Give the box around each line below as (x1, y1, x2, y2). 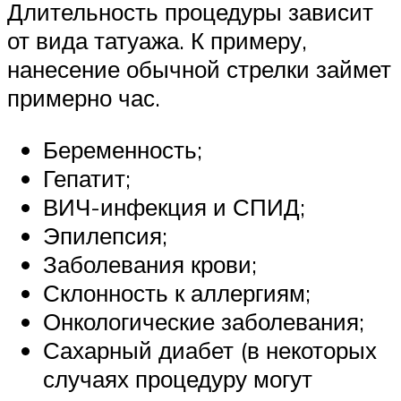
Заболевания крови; (43, 250, 257, 278)
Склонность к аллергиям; (43, 278, 311, 307)
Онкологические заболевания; (43, 307, 364, 336)
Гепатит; (43, 164, 131, 192)
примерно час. (7, 83, 160, 113)
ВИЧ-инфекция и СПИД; (43, 192, 305, 221)
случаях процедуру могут (43, 364, 312, 393)
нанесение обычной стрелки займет (7, 55, 391, 84)
